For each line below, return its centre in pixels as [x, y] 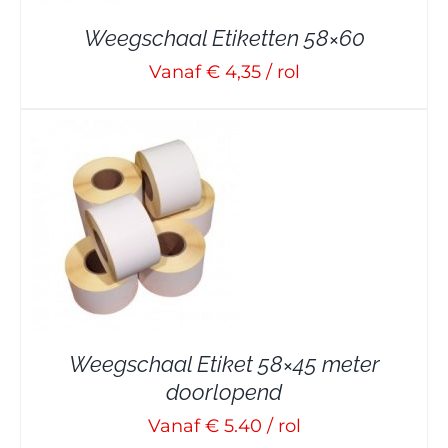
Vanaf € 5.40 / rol [224, 426]
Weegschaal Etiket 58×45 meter [224, 364]
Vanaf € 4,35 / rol [224, 72]
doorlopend [224, 392]
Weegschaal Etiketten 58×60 [224, 38]
